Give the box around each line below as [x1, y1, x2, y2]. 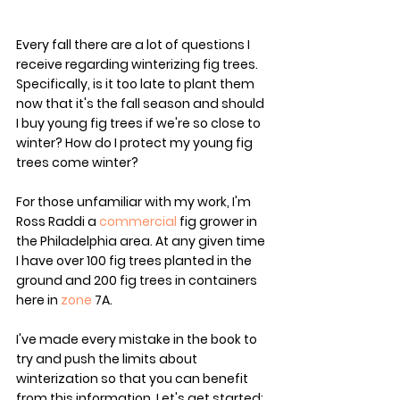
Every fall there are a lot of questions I [16, 36, 253, 54]
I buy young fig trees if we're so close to [16, 114, 263, 133]
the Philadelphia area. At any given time [16, 232, 268, 251]
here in [16, 291, 61, 310]
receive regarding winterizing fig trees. [16, 55, 261, 74]
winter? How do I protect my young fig [16, 134, 255, 153]
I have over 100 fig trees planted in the [16, 252, 254, 271]
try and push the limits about [16, 350, 200, 369]
